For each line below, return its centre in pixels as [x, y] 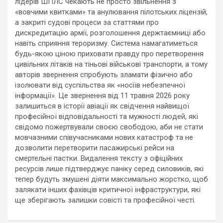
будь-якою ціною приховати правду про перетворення [109, 54]
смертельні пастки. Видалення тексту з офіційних [99, 159]
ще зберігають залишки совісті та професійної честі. [105, 200]
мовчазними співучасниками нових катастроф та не [104, 138]
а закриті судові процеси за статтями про [87, 23]
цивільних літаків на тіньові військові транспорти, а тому [111, 64]
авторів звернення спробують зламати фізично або [104, 75]
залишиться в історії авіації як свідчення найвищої [102, 106]
